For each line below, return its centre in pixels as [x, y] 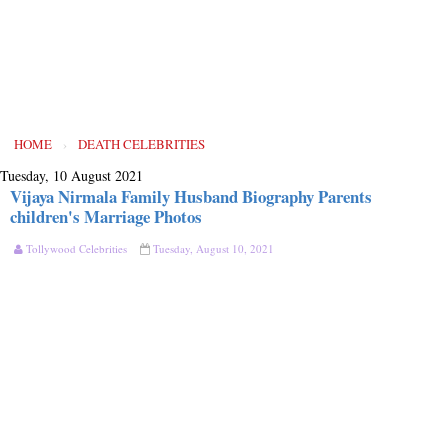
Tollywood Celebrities [76, 248]
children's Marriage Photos [106, 216]
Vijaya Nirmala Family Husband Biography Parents [191, 196]
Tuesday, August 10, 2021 [213, 248]
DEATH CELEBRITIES [141, 144]
